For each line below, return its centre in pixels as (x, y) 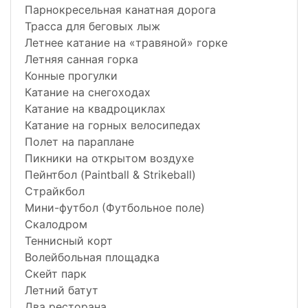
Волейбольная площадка (92, 257)
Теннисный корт (69, 241)
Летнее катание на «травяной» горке (126, 43)
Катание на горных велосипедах (113, 125)
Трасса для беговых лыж (92, 26)
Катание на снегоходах (88, 92)
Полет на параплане (79, 142)
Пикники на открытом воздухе (109, 158)
